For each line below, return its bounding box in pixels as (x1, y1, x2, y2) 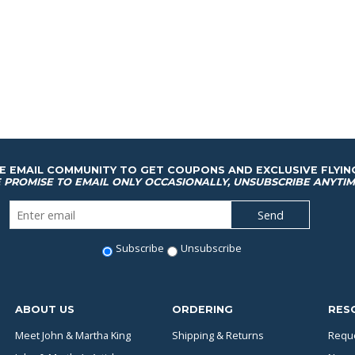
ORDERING (171, 303, 233, 316)
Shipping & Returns (171, 328, 264, 343)
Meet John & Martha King (15, 328, 131, 343)
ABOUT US (15, 303, 74, 316)
